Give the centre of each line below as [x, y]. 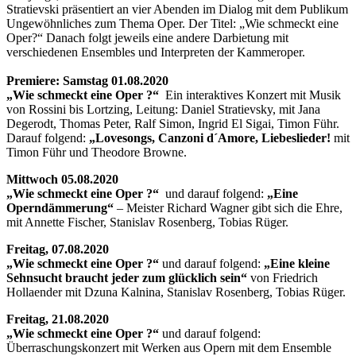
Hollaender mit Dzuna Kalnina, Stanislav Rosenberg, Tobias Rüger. [176, 292]
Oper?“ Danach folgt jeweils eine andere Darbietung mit [147, 37]
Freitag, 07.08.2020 [58, 249]
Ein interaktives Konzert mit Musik [250, 95]
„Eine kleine [297, 263]
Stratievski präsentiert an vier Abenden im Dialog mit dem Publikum [177, 9]
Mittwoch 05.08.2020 [62, 179]
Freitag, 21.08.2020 [58, 319]
